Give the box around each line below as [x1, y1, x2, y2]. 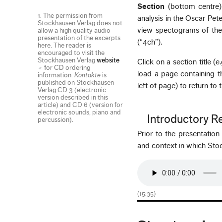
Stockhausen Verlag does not [38, 20, 123, 27]
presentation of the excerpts [38, 35, 121, 42]
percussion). [38, 116, 74, 124]
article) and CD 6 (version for [38, 102, 123, 109]
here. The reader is [38, 42, 92, 50]
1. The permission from [38, 12, 103, 20]
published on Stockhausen [38, 79, 114, 87]
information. [38, 72, 75, 79]
